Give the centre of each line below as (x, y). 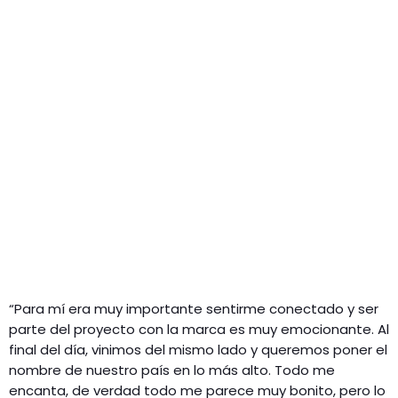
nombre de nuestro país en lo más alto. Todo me (172, 370)
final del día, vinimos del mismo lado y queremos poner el (198, 349)
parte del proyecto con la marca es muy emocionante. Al (199, 329)
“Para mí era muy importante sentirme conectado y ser (194, 308)
